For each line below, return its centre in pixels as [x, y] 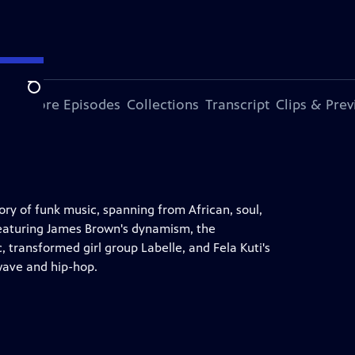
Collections [162, 105]
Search [46, 96]
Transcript [237, 105]
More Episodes [73, 105]
